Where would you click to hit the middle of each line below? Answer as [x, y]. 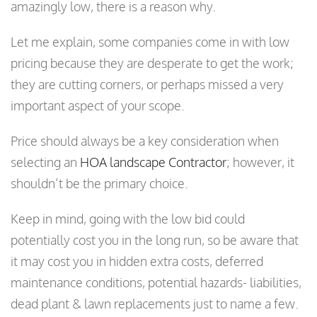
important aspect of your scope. [98, 106]
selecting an [45, 162]
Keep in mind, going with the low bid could [128, 219]
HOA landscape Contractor [153, 162]
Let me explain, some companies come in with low [150, 42]
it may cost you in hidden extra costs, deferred [137, 261]
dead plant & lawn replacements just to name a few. [155, 304]
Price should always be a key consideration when [145, 141]
